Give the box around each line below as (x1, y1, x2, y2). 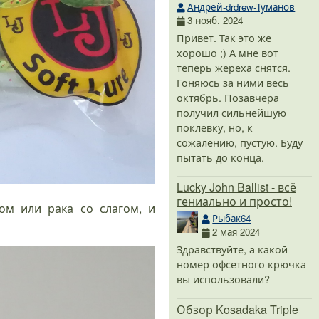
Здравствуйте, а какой (177, 241, 288, 257)
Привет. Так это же (177, 29, 271, 45)
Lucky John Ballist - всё (177, 179, 296, 196)
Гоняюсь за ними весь (177, 74, 289, 90)
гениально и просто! (177, 193, 292, 210)
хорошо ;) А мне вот (177, 44, 278, 60)
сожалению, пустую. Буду (177, 134, 303, 150)
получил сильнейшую (177, 104, 286, 120)
